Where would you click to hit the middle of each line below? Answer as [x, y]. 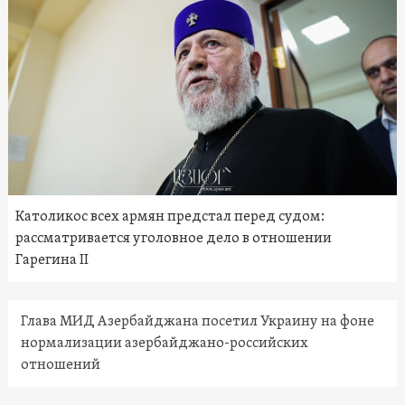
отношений [60, 366]
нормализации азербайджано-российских [164, 344]
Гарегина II [52, 261]
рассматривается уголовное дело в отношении [173, 239]
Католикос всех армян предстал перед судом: [170, 217]
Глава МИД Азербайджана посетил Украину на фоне [197, 322]
